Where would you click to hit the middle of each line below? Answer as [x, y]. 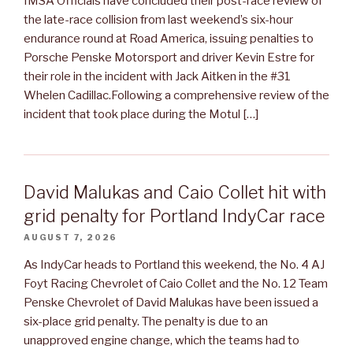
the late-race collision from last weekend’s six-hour [158, 19]
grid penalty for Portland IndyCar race [174, 216]
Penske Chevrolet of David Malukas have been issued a [171, 302]
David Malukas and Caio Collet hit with [175, 192]
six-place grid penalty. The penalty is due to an [146, 321]
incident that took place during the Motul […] [141, 114]
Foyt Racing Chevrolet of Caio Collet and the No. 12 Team [176, 283]
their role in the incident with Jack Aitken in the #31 [157, 76]
